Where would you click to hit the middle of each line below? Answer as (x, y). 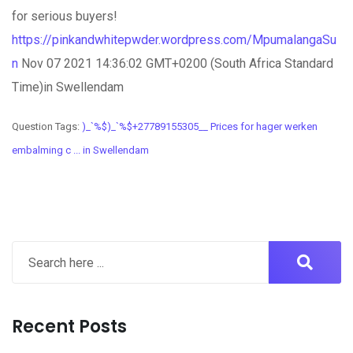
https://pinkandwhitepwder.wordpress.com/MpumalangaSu (174, 40)
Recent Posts (69, 327)
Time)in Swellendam (68, 87)
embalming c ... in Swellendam (80, 150)
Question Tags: (47, 126)
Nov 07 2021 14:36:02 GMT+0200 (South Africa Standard (176, 63)
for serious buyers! (65, 16)
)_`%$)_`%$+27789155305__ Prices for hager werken (200, 126)
